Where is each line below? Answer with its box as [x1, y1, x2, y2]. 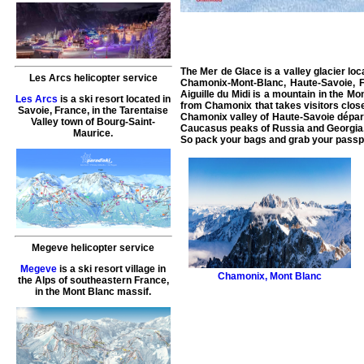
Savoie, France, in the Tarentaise [18, 104, 169, 116]
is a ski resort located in [58, 93, 171, 105]
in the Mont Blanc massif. [35, 286, 152, 298]
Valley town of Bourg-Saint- [31, 115, 156, 128]
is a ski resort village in [57, 263, 167, 275]
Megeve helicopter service [32, 242, 155, 254]
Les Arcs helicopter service [28, 71, 158, 84]
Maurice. [73, 127, 114, 139]
